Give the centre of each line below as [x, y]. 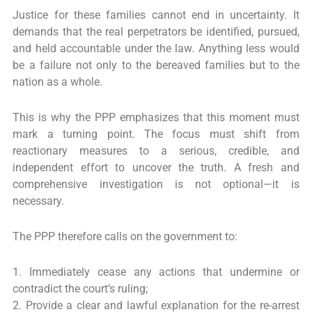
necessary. [39, 202]
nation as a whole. [58, 82]
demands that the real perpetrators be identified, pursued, [156, 32]
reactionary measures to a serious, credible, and [156, 151]
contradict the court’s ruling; [80, 289]
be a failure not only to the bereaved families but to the [156, 65]
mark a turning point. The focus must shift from [156, 135]
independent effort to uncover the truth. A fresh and [156, 168]
